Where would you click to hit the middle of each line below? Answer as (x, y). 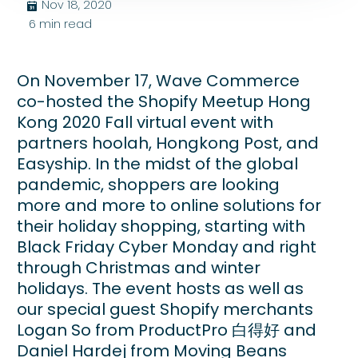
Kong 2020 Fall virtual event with (145, 122)
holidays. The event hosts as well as (160, 288)
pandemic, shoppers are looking (148, 184)
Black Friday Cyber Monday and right (167, 247)
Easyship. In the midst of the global (157, 163)
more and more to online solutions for (169, 205)
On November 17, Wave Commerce (158, 80)
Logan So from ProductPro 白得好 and (167, 330)
